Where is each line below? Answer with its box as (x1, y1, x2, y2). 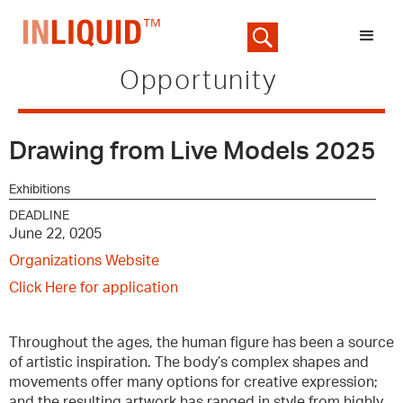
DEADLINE (9, 210, 69, 222)
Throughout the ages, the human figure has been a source (9, 336, 394, 350)
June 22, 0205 (9, 227, 102, 241)
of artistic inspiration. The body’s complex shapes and (9, 355, 369, 370)
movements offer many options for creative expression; (9, 375, 378, 390)
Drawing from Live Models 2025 (9, 139, 376, 164)
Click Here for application (9, 281, 178, 295)
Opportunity (120, 68, 277, 94)
